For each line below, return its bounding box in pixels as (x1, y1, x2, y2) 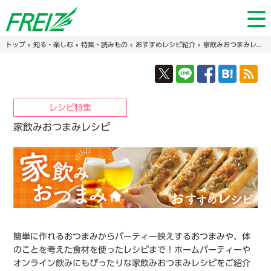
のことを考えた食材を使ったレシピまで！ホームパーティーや (13, 245, 251, 254)
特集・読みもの (80, 41, 128, 48)
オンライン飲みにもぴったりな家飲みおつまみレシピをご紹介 (13, 258, 251, 267)
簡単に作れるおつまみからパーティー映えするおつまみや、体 (13, 232, 251, 241)
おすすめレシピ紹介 (135, 41, 195, 48)
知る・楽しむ (33, 41, 73, 48)
